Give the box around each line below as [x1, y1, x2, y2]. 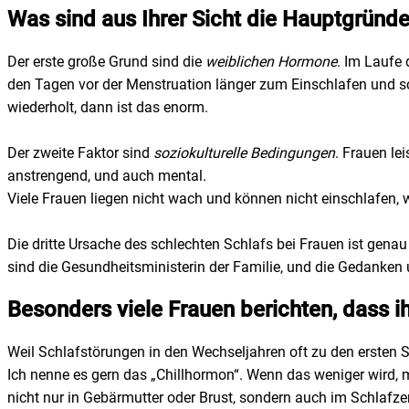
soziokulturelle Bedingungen [153, 144, 335, 163]
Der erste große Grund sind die [7, 53, 205, 71]
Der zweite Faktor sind [7, 144, 153, 163]
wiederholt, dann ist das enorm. [7, 99, 208, 117]
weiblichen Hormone [205, 53, 337, 71]
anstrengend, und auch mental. [7, 167, 206, 185]
